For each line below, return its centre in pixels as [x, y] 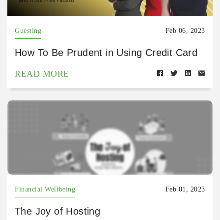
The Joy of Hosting [58, 211]
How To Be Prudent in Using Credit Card [106, 53]
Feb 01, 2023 [185, 190]
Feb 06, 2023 [185, 31]
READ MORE [42, 74]
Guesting [28, 31]
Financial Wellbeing [45, 190]
